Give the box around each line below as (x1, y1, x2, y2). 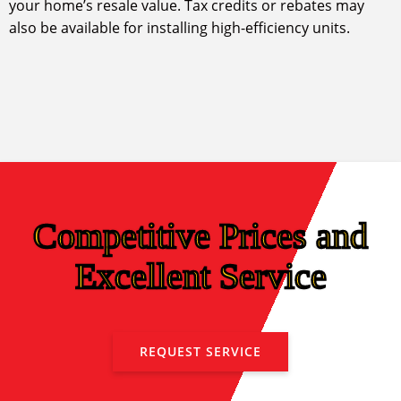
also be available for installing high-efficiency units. (9, 18, 350, 38)
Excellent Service (74, 256, 327, 297)
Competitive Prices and (33, 216, 368, 257)
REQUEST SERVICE (140, 343, 261, 361)
